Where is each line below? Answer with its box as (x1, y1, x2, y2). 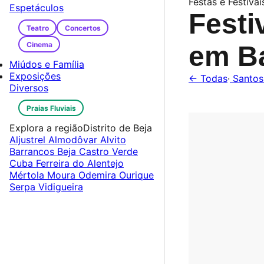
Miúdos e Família (9, 58, 84, 70)
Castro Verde (79, 146, 138, 157)
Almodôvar (48, 134, 100, 146)
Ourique (119, 169, 154, 181)
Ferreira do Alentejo (36, 157, 124, 169)
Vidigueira (38, 181, 83, 193)
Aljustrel (9, 134, 48, 146)
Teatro (26, 23, 49, 32)
